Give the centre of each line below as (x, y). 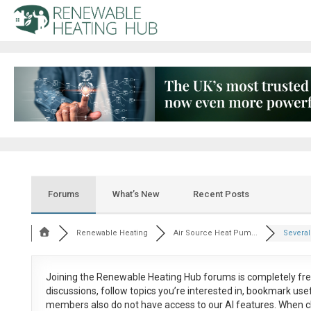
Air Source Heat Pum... (216, 233)
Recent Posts (221, 194)
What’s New (136, 194)
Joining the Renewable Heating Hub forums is (146, 277)
